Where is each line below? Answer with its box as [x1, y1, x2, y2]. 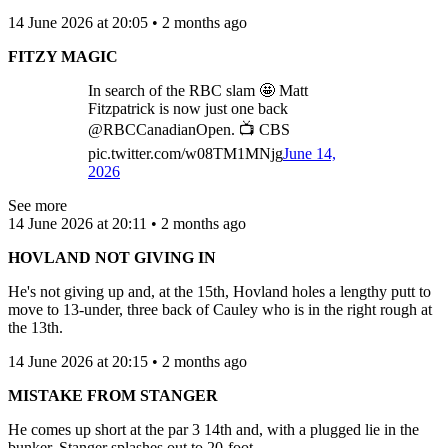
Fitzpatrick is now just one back [88, 99, 288, 117]
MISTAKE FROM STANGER [8, 386, 218, 404]
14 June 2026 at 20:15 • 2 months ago [8, 352, 247, 370]
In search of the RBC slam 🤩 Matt [88, 81, 308, 99]
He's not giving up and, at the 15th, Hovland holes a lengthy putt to [8, 282, 431, 300]
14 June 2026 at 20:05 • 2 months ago [8, 13, 247, 31]
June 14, [283, 144, 336, 162]
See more [8, 196, 67, 214]
